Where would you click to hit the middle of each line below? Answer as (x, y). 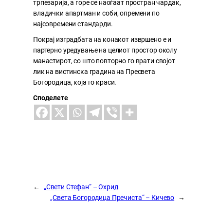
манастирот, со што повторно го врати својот (104, 61)
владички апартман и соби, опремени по (96, 13)
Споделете (51, 98)
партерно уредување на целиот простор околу (105, 50)
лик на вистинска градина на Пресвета (94, 72)
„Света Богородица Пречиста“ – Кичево (112, 198)
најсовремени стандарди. (73, 24)
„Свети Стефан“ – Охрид (81, 187)
